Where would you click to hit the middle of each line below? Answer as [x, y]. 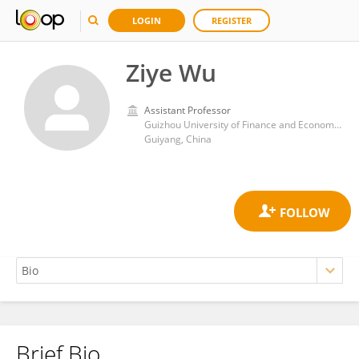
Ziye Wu [171, 73]
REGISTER [232, 20]
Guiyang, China [178, 139]
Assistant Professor [188, 110]
